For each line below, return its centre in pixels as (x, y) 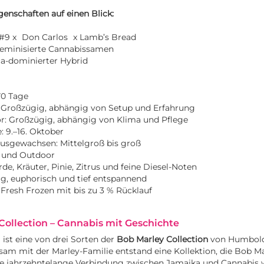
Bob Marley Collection (162, 240)
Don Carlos (45, 37)
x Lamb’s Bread (103, 37)
